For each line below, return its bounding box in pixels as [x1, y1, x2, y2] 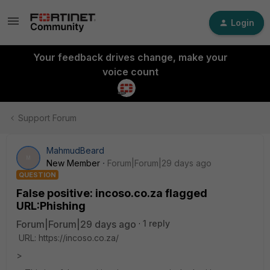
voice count [102, 66, 159, 78]
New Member [46, 158, 100, 168]
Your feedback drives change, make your [33, 51, 228, 63]
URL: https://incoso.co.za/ [16, 233, 119, 243]
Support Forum [18, 113, 77, 123]
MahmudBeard [46, 145, 104, 155]
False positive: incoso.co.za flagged [16, 187, 207, 199]
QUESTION [19, 171, 56, 179]
